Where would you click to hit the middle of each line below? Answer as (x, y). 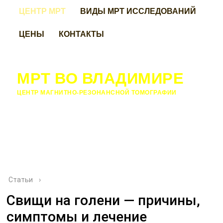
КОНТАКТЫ (82, 34)
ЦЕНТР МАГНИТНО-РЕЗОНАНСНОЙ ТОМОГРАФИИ (97, 92)
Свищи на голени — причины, (104, 200)
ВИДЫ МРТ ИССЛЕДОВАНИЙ (138, 11)
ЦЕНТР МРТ (43, 11)
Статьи (21, 180)
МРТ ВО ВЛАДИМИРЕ (101, 78)
